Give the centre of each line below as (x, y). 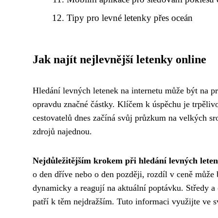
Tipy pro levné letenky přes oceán (130, 18)
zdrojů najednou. (62, 131)
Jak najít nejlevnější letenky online (119, 59)
